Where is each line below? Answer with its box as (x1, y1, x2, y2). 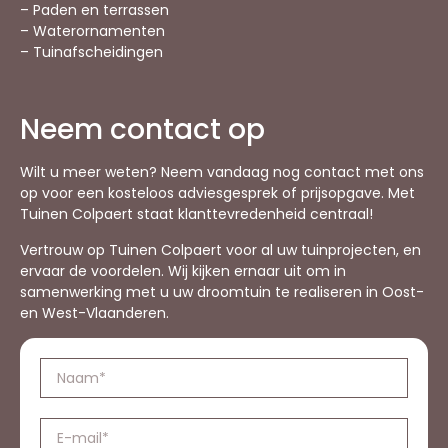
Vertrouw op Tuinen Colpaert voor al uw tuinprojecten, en (20, 239, 421, 260)
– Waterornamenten (20, 21, 165, 42)
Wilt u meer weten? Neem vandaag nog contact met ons (20, 162, 424, 183)
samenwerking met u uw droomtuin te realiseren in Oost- (20, 281, 424, 302)
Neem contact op (20, 110, 265, 150)
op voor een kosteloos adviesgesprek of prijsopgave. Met (20, 183, 415, 204)
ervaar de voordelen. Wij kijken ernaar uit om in (20, 260, 346, 281)
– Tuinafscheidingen (20, 42, 163, 63)
